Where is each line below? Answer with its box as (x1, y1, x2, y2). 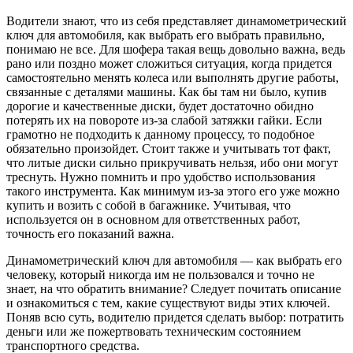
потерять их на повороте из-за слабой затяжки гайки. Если (6, 113, 322, 127)
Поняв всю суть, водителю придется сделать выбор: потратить (6, 310, 344, 324)
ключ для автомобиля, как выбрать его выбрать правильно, (6, 28, 325, 42)
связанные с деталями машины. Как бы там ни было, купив (6, 84, 327, 98)
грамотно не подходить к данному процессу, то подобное (6, 127, 314, 141)
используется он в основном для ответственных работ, (6, 212, 300, 226)
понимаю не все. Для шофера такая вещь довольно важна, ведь (6, 42, 345, 56)
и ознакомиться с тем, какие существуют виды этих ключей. (6, 295, 330, 310)
